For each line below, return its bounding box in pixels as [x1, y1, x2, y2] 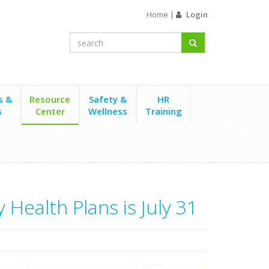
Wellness [88, 105, 127, 117]
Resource [29, 93, 71, 105]
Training [145, 105, 182, 117]
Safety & [88, 93, 127, 105]
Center [35, 105, 65, 117]
